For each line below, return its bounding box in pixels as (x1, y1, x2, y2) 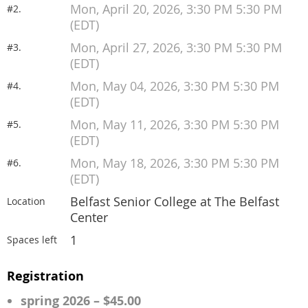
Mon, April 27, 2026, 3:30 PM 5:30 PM (70, 40, 282, 56)
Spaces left (7, 233, 57, 246)
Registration (7, 267, 84, 285)
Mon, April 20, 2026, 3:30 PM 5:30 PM (70, 1, 282, 17)
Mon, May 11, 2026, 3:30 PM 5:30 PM (70, 117, 279, 133)
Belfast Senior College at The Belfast (70, 194, 279, 210)
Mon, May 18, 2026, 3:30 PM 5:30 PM (70, 155, 279, 171)
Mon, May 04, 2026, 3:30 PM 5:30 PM (70, 78, 279, 94)
